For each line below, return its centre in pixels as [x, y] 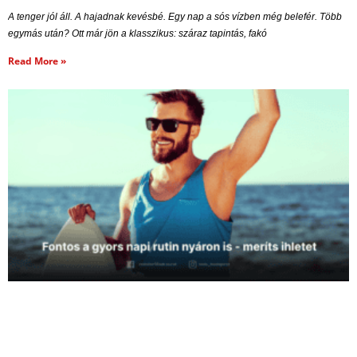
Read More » [37, 61]
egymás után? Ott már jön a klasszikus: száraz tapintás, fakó [137, 33]
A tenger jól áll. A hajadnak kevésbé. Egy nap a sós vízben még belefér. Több [175, 16]
